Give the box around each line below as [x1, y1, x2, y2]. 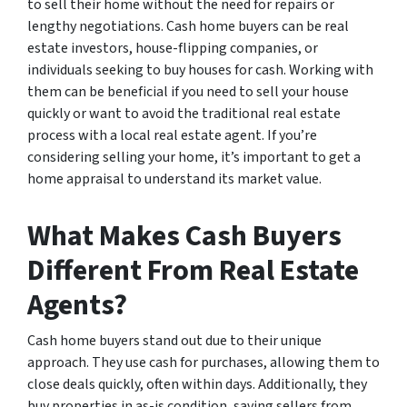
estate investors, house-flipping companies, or [27, 37, 318, 58]
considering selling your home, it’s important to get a [27, 146, 361, 167]
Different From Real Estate [27, 249, 359, 292]
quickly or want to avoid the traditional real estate [27, 103, 341, 124]
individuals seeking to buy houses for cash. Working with [27, 59, 373, 80]
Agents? [27, 283, 127, 326]
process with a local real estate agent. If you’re [27, 124, 317, 145]
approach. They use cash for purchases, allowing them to [27, 352, 380, 372]
